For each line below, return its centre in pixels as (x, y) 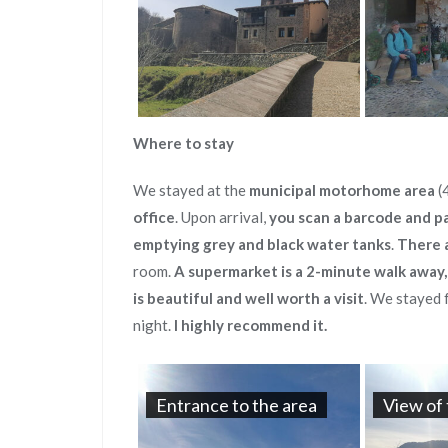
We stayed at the (191, 190)
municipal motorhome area (342, 190)
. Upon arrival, (222, 217)
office (154, 217)
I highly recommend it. (250, 325)
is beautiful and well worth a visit (248, 298)
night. (153, 325)
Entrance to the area (236, 405)
